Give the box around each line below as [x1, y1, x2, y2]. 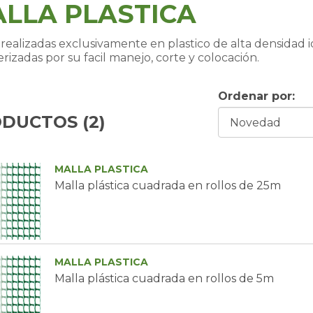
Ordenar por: [218, 89, 296, 103]
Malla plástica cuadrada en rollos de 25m [54, 179, 281, 192]
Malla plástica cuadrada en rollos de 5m [54, 272, 274, 285]
